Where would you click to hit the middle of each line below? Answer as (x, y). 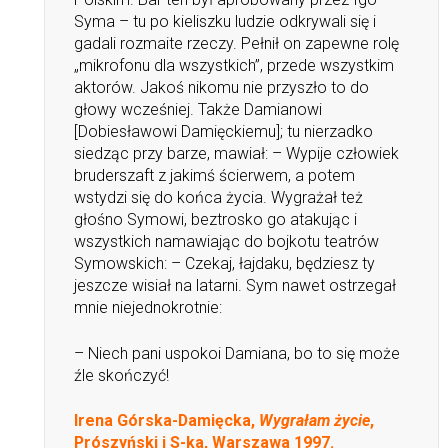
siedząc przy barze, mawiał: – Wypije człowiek (237, 153)
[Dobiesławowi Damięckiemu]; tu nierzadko (224, 131)
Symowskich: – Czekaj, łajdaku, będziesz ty (225, 263)
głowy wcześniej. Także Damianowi (198, 109)
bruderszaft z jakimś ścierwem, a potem (215, 175)
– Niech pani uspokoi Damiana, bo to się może (237, 353)
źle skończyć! (122, 375)
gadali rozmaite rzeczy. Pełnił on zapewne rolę (237, 43)
